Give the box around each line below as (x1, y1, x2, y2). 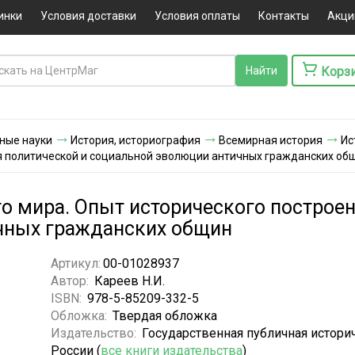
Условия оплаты (154, 10, 240, 22)
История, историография (71, 133, 200, 147)
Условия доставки (40, 10, 136, 22)
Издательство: (50, 325, 139, 341)
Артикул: (50, 255, 101, 271)
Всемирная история (219, 133, 323, 147)
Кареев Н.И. (94, 273, 165, 288)
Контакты (258, 10, 309, 22)
